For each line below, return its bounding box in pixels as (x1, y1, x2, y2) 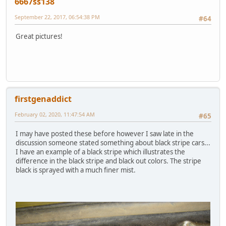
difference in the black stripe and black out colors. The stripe (16, 156, 201, 165)
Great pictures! (16, 31, 63, 41)
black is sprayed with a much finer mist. (16, 165, 136, 175)
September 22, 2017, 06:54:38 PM (15, 13, 100, 21)
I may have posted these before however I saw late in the (16, 129, 194, 138)
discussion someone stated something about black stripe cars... (16, 138, 210, 147)
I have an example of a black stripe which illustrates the (16, 147, 185, 156)
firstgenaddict (15, 93, 72, 105)
